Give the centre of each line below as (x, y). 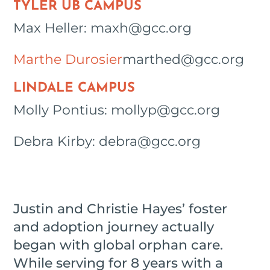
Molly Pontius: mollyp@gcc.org (117, 110)
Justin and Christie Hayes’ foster (121, 209)
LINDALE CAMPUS (74, 89)
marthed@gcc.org (184, 60)
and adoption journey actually (114, 227)
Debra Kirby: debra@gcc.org (107, 142)
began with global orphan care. (118, 245)
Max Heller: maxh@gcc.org (103, 28)
